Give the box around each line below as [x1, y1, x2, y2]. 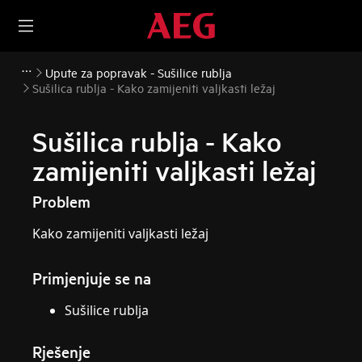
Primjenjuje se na [32, 267, 152, 288]
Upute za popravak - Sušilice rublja [45, 65, 232, 80]
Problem [32, 191, 91, 212]
